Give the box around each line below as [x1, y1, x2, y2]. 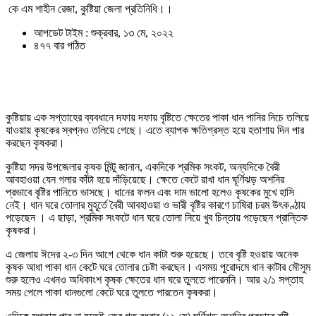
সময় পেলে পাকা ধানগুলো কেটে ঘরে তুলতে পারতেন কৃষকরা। [6, 286, 218, 299]
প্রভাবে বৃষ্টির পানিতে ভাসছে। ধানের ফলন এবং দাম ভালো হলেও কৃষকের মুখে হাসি [6, 186, 294, 199]
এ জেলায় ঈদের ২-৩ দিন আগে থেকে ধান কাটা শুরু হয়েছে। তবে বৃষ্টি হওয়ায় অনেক [6, 248, 298, 261]
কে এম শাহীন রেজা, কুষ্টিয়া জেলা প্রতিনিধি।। [6, 3, 173, 16]
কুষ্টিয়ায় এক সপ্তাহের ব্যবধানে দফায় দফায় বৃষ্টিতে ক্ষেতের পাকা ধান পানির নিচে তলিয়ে [6, 111, 309, 124]
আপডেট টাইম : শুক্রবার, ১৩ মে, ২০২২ [34, 27, 174, 39]
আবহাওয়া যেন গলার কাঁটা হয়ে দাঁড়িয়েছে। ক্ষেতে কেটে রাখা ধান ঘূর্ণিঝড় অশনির [6, 174, 284, 186]
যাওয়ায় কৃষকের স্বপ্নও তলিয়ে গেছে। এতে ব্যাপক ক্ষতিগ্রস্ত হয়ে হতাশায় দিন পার [6, 124, 304, 137]
